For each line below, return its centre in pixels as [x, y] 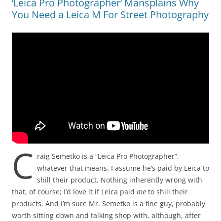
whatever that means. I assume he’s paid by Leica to [123, 168]
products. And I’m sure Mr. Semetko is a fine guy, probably [109, 204]
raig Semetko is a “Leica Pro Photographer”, [108, 156]
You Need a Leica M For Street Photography [110, 15]
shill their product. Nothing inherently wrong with [120, 180]
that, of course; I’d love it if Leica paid [74, 192]
